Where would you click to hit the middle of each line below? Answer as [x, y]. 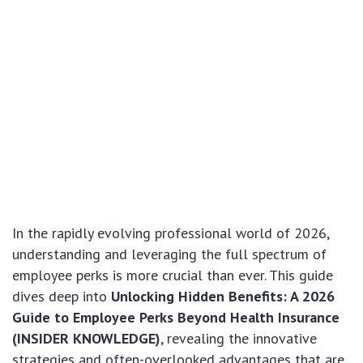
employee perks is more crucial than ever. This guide [173, 275]
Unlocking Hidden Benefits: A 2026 [223, 296]
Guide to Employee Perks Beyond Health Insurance [176, 317]
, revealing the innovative [239, 338]
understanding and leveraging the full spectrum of [169, 254]
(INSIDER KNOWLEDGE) [86, 338]
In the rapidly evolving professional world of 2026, [171, 233]
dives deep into [62, 296]
